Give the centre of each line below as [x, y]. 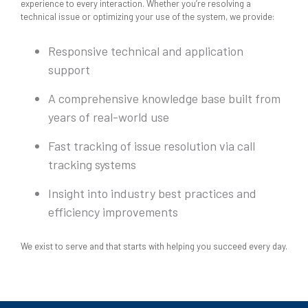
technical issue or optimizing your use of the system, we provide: [147, 17]
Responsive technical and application [146, 51]
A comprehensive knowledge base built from [164, 99]
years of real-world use [109, 117]
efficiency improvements [113, 212]
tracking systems [92, 165]
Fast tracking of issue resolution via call [152, 146]
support [69, 70]
